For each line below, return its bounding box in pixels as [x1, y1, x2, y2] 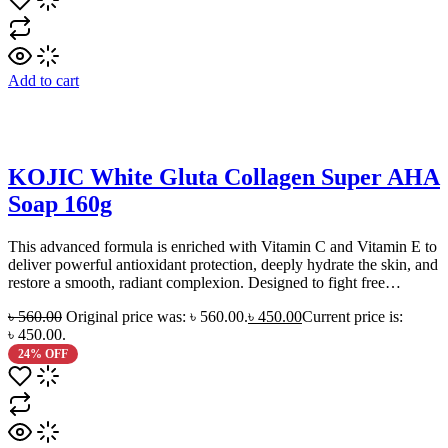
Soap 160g [8, 191, 112, 218]
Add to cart [8, 72, 79, 90]
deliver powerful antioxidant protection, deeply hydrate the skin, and [8, 256, 438, 274]
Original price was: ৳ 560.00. [66, 308, 248, 326]
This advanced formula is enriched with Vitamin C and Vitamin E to [8, 238, 437, 256]
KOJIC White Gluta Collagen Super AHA [8, 164, 440, 191]
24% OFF [17, 347, 68, 362]
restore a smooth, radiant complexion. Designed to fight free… [8, 274, 401, 292]
